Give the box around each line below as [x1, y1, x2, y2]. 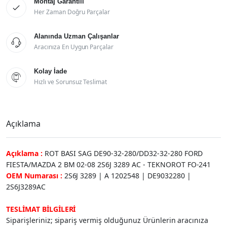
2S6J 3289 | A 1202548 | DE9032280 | [64, 170, 191, 180]
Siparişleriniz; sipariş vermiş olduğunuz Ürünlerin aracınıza [6, 215, 209, 225]
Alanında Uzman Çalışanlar [34, 32, 119, 40]
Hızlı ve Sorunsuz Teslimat [34, 77, 107, 86]
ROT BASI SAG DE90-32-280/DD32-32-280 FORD [44, 148, 203, 158]
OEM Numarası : [6, 170, 64, 180]
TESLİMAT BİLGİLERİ [6, 204, 76, 214]
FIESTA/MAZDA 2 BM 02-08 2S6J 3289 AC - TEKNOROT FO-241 [6, 159, 211, 169]
